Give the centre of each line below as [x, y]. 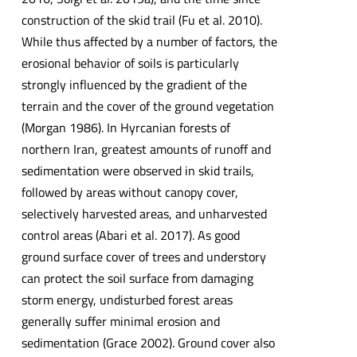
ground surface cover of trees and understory [143, 256]
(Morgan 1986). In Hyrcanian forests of [126, 127]
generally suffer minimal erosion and [120, 321]
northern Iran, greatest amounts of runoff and [146, 149]
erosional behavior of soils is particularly [130, 63]
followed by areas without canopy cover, [129, 192]
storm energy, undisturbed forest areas [127, 299]
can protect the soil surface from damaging [137, 278]
